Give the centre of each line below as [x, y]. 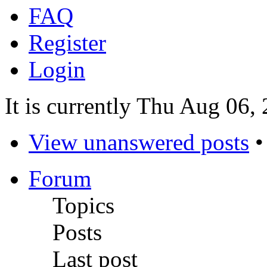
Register [67, 43]
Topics [83, 206]
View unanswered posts [139, 142]
